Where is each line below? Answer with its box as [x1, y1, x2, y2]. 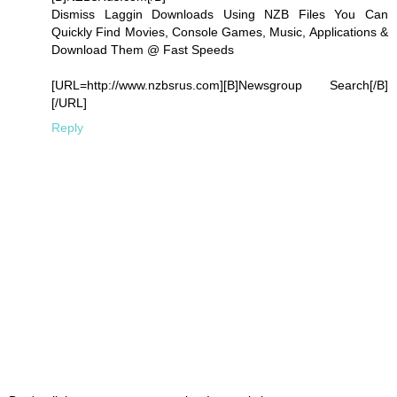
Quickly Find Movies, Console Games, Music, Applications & [51, 25, 388, 40]
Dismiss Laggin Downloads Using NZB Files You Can [51, 7, 388, 22]
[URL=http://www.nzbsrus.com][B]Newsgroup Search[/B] [51, 78, 388, 93]
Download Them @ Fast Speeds [51, 43, 234, 58]
